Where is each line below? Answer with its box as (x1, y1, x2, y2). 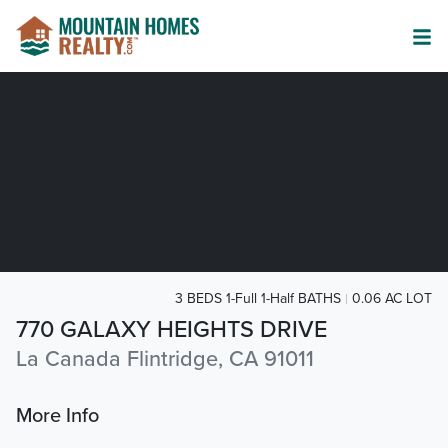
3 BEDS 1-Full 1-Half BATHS (175, 290, 341, 307)
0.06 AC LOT (352, 290, 432, 307)
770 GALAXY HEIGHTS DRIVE (16, 315, 327, 345)
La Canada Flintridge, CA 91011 (16, 346, 314, 373)
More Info (16, 404, 99, 429)
